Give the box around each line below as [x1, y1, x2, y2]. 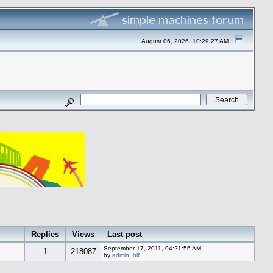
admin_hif [112, 251, 140, 258]
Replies [31, 229, 59, 239]
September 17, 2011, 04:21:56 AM [104, 244, 201, 252]
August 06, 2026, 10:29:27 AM [141, 38, 229, 44]
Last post [107, 229, 142, 239]
